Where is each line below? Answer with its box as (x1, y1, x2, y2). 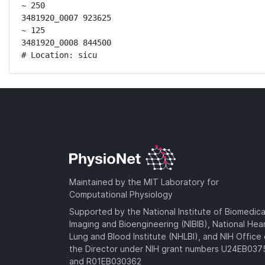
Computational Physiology (69, 189, 173, 199)
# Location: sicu (21, 50, 97, 60)
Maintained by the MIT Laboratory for (69, 176, 219, 187)
